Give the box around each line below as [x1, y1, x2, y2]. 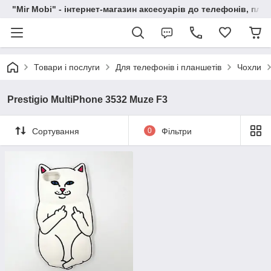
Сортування [32, 126, 79, 136]
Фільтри [161, 126, 192, 136]
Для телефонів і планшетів [116, 62, 221, 72]
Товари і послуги [34, 62, 100, 72]
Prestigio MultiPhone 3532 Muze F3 [7, 94, 168, 105]
